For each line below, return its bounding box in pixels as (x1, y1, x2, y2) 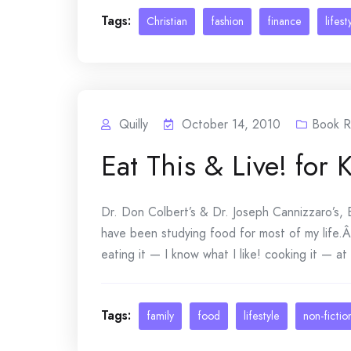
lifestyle (244, 308, 280, 324)
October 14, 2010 (182, 115, 280, 133)
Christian (147, 13, 187, 29)
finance (267, 13, 302, 29)
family (147, 308, 174, 324)
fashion (211, 13, 244, 29)
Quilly (119, 115, 148, 133)
